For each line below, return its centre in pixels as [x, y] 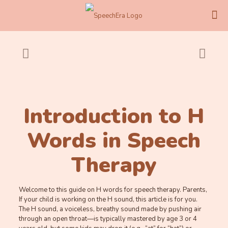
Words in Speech [114, 141]
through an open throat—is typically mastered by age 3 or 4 [108, 219]
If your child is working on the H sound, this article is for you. [108, 199]
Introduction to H [114, 116]
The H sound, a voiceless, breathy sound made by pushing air [110, 209]
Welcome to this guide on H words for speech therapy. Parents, [113, 190]
